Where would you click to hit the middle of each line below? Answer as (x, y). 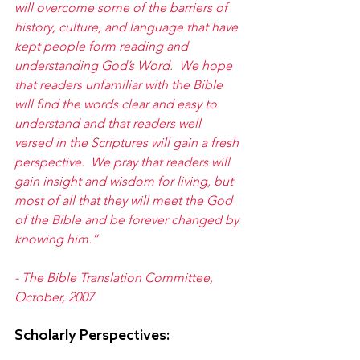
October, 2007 (54, 297)
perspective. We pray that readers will (124, 162)
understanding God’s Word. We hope (125, 65)
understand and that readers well (109, 123)
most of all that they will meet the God (125, 200)
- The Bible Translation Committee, (115, 277)
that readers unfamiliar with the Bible (120, 84)
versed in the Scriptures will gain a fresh (128, 142)
